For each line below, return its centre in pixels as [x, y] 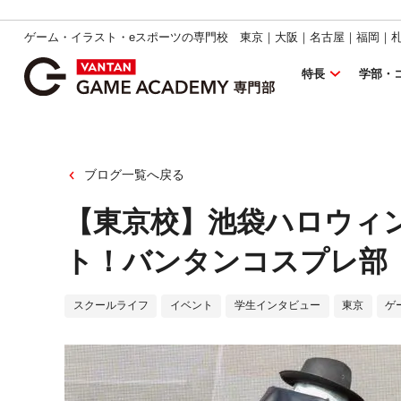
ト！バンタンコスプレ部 [226, 261]
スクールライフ [111, 306]
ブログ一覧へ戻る [134, 175]
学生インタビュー [277, 306]
